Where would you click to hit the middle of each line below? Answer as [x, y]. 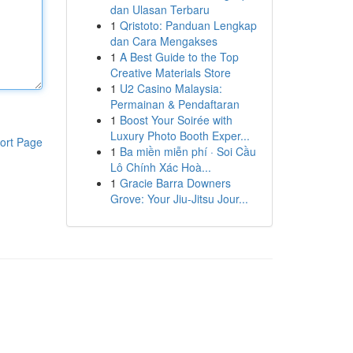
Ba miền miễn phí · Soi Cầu [188, 151]
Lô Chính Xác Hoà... [160, 167]
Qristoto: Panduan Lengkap [188, 25]
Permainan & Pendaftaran [175, 104]
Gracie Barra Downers [175, 183]
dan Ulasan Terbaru [160, 9]
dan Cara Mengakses [163, 41]
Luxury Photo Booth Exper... [180, 136]
